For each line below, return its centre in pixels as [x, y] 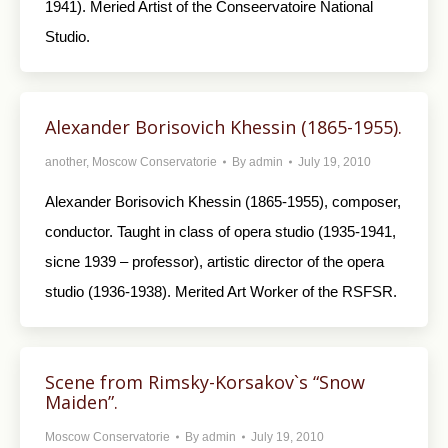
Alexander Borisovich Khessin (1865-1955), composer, [223, 201]
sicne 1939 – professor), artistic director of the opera [214, 261]
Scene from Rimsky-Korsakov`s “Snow [205, 382]
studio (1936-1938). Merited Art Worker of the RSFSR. [221, 291]
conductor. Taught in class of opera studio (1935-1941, [220, 231]
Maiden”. [81, 402]
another [65, 162]
